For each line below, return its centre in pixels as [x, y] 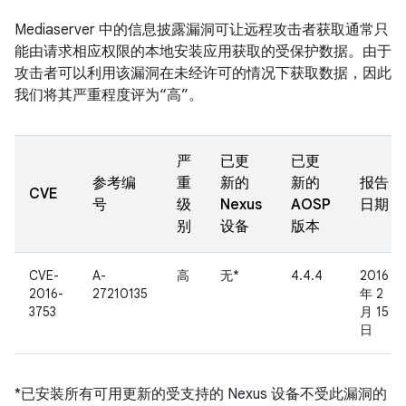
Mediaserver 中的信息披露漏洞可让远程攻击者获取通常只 [202, 30]
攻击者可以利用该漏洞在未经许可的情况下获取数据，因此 [203, 73]
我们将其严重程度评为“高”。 [109, 95]
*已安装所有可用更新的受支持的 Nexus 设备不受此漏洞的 [201, 394]
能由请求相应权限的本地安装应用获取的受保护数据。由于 [203, 52]
